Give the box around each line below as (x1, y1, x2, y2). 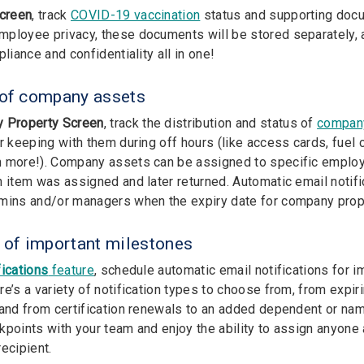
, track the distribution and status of (103, 115, 318, 131)
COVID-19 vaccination (70, 6, 201, 23)
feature (48, 262, 94, 278)
